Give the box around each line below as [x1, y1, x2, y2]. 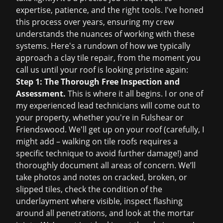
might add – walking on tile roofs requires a [16, 136, 178, 147]
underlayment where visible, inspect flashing [16, 196, 183, 207]
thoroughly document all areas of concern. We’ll [16, 160, 196, 171]
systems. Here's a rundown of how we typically [16, 40, 190, 51]
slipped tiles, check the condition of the [16, 184, 162, 195]
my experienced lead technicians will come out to [16, 100, 200, 111]
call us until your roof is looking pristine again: [16, 64, 188, 75]
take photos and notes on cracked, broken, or [16, 172, 187, 183]
